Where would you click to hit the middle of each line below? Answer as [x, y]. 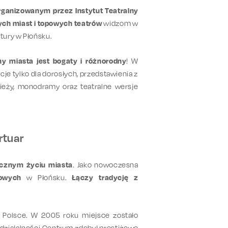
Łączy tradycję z [105, 177]
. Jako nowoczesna [105, 164]
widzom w [120, 23]
